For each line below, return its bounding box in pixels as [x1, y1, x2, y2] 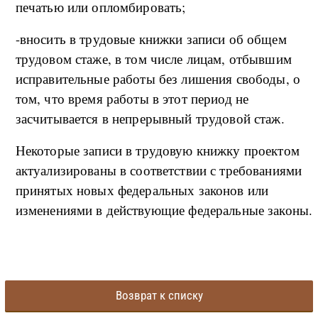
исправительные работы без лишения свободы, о [15, 70, 301, 88]
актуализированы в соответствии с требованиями [15, 161, 302, 180]
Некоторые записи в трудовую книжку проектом [15, 141, 300, 160]
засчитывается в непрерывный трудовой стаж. [15, 109, 285, 128]
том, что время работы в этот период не [15, 89, 249, 108]
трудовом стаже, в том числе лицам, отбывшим [15, 50, 292, 68]
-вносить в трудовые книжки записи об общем [15, 30, 287, 48]
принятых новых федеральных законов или [15, 181, 269, 199]
